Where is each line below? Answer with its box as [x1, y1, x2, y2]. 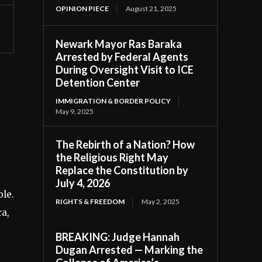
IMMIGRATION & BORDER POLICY [56, 96, 171, 105]
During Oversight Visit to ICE [56, 63, 194, 76]
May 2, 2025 [142, 196, 180, 206]
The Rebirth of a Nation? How [56, 137, 195, 151]
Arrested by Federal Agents [56, 50, 189, 63]
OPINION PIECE [56, 4, 109, 13]
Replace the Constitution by [56, 163, 189, 177]
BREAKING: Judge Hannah [56, 230, 180, 243]
